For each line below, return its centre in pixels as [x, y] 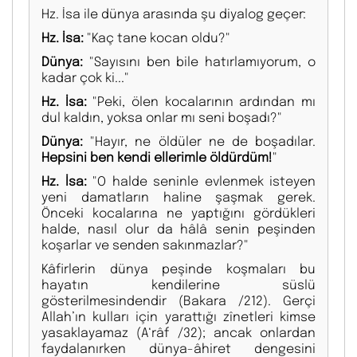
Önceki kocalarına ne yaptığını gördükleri [178, 213]
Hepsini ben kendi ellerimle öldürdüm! [157, 157]
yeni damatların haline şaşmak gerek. [178, 197]
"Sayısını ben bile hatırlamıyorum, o [199, 61]
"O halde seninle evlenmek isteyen [201, 181]
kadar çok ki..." [85, 77]
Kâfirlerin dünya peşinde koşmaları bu [178, 269]
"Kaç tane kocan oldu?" [157, 37]
